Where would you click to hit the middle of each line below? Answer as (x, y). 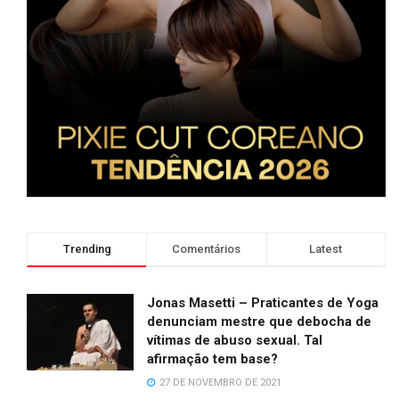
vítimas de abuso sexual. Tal (235, 341)
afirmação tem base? (212, 359)
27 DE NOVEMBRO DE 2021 (219, 383)
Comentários (207, 249)
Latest (326, 249)
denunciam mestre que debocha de (259, 322)
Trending (87, 249)
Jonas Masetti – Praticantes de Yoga (263, 303)
